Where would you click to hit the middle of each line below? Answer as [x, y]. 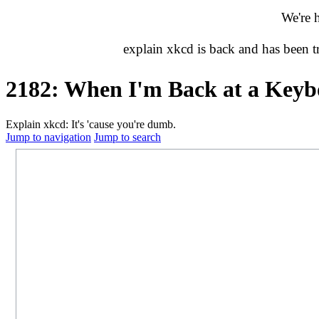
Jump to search [127, 137]
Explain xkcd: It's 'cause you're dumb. [91, 124]
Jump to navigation [48, 137]
